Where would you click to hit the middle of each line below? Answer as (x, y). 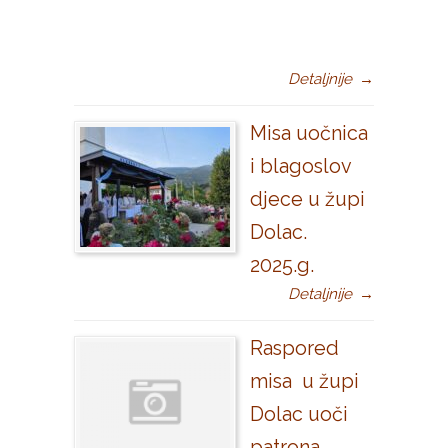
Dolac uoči (299, 414)
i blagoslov (300, 166)
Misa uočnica (309, 133)
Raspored (294, 348)
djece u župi (307, 199)
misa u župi (304, 381)
